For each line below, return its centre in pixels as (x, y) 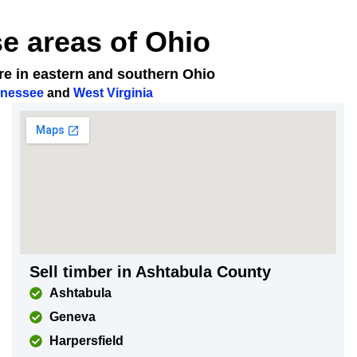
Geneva (72, 317)
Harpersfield (86, 341)
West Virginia (113, 93)
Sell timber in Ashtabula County (150, 272)
